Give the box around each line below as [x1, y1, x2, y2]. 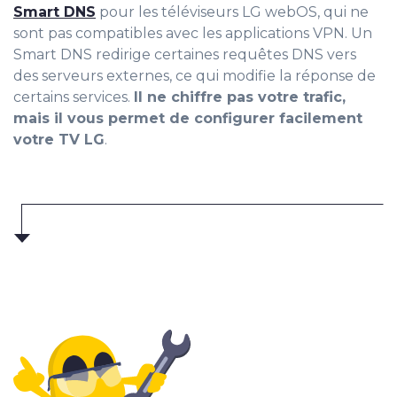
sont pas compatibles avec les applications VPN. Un [13, 25, 372, 43]
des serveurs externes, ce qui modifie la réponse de [13, 67, 376, 85]
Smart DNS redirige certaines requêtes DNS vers [13, 46, 356, 64]
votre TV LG [13, 131, 105, 149]
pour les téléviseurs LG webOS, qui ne [96, 4, 369, 21]
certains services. [13, 89, 134, 106]
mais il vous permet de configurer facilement [13, 110, 362, 128]
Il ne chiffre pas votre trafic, [134, 89, 346, 106]
